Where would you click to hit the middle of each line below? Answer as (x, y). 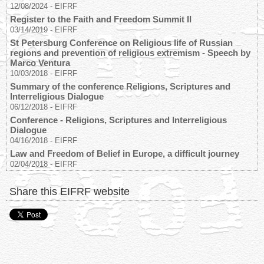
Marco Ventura (40, 63)
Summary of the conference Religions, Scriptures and (120, 87)
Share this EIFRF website (70, 192)
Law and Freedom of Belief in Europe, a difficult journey (125, 154)
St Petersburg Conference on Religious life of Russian (121, 43)
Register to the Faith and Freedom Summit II (101, 19)
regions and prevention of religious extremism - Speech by (130, 53)
